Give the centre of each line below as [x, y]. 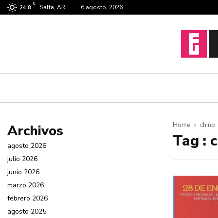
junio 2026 [23, 172]
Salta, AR [53, 7]
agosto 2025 [27, 212]
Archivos [35, 131]
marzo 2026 [26, 185]
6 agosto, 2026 [102, 7]
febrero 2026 [27, 199]
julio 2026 [22, 159]
